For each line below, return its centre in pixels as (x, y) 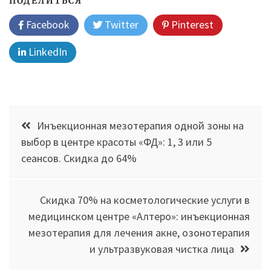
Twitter (120, 25)
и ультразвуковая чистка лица (162, 249)
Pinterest (191, 25)
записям (43, 164)
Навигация (54, 117)
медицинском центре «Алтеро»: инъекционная (139, 217)
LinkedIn (47, 52)
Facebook (47, 25)
